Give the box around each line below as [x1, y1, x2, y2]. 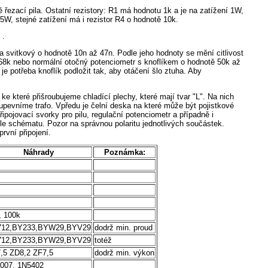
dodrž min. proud [95, 223, 153, 232]
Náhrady [23, 147, 54, 157]
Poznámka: [103, 147, 145, 157]
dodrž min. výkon [95, 248, 154, 257]
